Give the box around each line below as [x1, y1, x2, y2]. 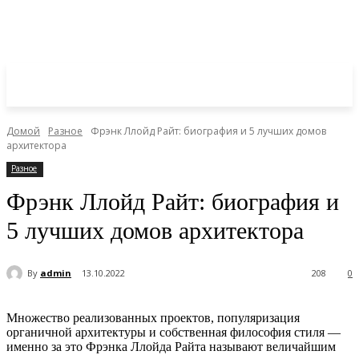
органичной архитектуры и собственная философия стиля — [6, 325, 341, 340]
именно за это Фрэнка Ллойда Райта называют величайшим [6, 340, 336, 354]
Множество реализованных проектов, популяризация [6, 311, 300, 325]
